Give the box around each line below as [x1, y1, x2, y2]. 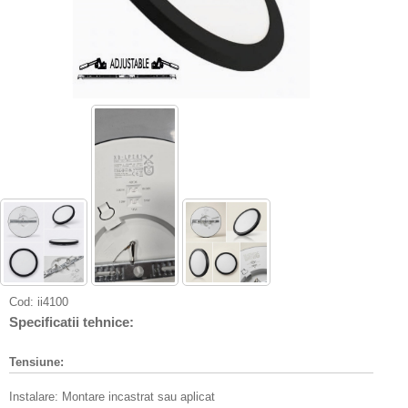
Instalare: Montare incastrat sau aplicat [9, 389, 215, 403]
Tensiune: [9, 354, 64, 369]
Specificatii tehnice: [9, 313, 134, 330]
